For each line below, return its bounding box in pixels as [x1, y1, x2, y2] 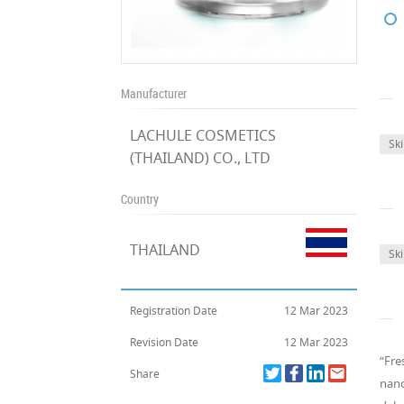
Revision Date [130, 335, 199, 350]
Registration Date [130, 303, 218, 318]
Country [121, 190, 160, 207]
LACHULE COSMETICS [130, 125, 277, 145]
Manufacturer [121, 85, 188, 102]
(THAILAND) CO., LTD [130, 148, 271, 168]
